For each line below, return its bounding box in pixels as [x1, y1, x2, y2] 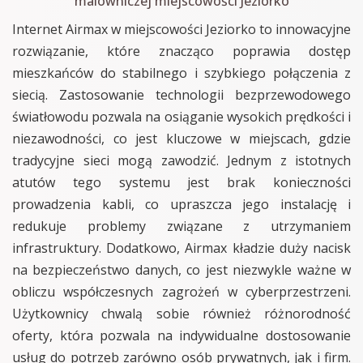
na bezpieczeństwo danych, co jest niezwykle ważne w [12, 260, 351, 279]
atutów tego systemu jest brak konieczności [12, 173, 351, 191]
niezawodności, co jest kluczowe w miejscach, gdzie [12, 129, 351, 147]
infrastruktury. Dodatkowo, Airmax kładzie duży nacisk [12, 238, 351, 257]
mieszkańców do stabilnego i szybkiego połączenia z [12, 63, 351, 82]
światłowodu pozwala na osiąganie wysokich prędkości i [12, 107, 351, 126]
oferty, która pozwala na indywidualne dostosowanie [12, 326, 351, 344]
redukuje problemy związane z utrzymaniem [12, 216, 351, 235]
